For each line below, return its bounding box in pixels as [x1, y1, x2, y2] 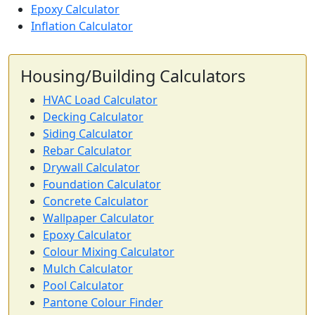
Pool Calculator [43, 278, 124, 293]
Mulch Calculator [43, 261, 133, 276]
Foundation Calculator [43, 176, 161, 192]
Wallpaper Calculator [43, 210, 154, 226]
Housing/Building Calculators [20, 65, 245, 87]
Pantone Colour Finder [43, 295, 163, 310]
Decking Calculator [43, 109, 143, 124]
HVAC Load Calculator [43, 92, 157, 108]
